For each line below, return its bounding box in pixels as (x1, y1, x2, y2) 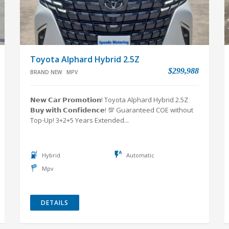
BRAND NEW (30, 68, 62, 76)
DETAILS (41, 198, 68, 207)
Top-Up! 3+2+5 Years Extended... (30, 116, 129, 125)
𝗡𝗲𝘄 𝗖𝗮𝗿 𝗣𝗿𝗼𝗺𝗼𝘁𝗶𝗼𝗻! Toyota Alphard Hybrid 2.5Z (30, 95, 188, 104)
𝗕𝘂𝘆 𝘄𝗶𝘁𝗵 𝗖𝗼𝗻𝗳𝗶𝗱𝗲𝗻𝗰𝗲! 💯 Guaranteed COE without (30, 105, 193, 114)
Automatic (126, 151, 154, 159)
